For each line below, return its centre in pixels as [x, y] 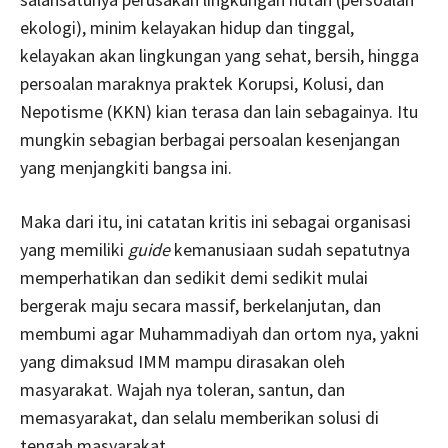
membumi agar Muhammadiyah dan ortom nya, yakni [219, 333]
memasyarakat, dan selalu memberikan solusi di [199, 417]
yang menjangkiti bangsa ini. [126, 167]
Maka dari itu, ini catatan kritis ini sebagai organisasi [215, 221]
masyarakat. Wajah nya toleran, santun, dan [182, 389]
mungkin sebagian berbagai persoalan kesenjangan [210, 139]
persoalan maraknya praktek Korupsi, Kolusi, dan [202, 83]
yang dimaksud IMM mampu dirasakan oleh [182, 361]
